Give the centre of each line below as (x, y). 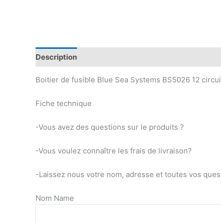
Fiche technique (64, 104)
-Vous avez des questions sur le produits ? (110, 127)
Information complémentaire (138, 57)
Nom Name (55, 198)
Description (56, 57)
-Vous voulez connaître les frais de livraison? (114, 151)
